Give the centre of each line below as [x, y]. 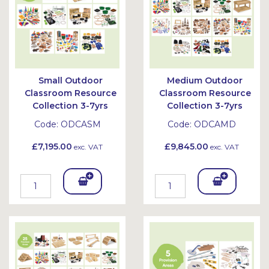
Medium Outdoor [205, 80]
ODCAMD [215, 124]
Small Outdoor [70, 80]
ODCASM [80, 124]
